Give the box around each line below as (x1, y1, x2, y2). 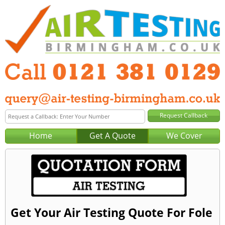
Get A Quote (89, 130, 136, 141)
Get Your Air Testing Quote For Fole (11, 204, 212, 221)
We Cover (166, 130, 202, 141)
